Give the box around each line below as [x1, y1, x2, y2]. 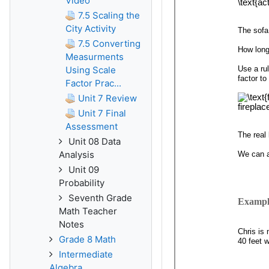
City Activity [65, 23, 116, 34]
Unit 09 [68, 164, 99, 175]
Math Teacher [59, 205, 117, 217]
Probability [59, 177, 104, 189]
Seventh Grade [68, 192, 132, 204]
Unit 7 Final [78, 107, 126, 119]
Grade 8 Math [59, 234, 116, 245]
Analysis [59, 149, 94, 160]
